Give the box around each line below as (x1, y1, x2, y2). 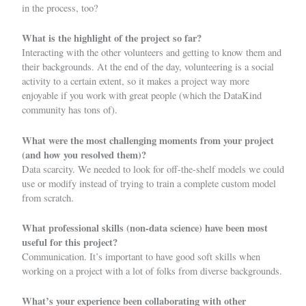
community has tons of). (22, 103, 117, 117)
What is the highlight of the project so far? (22, 31, 201, 46)
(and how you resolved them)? (22, 147, 146, 162)
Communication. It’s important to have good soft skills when (22, 249, 260, 263)
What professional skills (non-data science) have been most (22, 220, 268, 235)
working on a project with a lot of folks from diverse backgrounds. (22, 264, 282, 277)
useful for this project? (22, 234, 117, 249)
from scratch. (22, 191, 77, 204)
